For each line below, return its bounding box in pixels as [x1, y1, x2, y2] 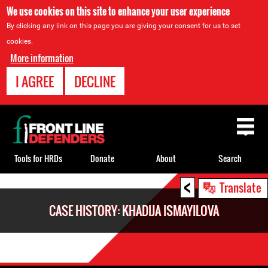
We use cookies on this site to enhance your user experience [7, 4, 230, 19]
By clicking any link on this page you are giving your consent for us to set [7, 22, 241, 30]
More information [10, 51, 74, 65]
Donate [90, 151, 114, 165]
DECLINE [74, 72, 116, 91]
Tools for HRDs [14, 151, 62, 165]
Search [218, 151, 242, 165]
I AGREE [16, 72, 54, 91]
